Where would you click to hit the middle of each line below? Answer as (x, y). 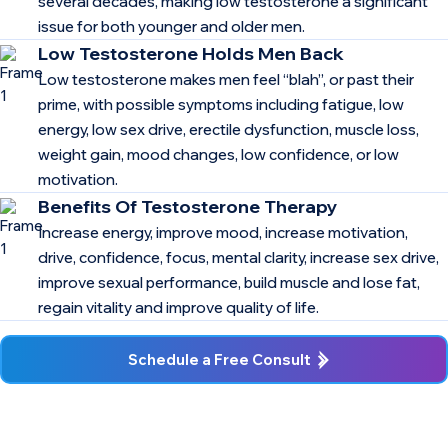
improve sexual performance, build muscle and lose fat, (229, 282)
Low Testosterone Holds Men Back (191, 53)
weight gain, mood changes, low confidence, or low (218, 154)
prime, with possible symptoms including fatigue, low (221, 104)
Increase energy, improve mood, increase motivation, (223, 232)
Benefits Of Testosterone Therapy (188, 206)
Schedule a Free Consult (219, 360)
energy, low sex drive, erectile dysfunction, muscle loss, (228, 129)
